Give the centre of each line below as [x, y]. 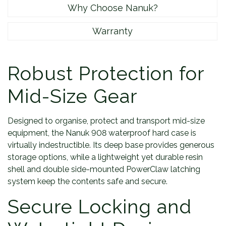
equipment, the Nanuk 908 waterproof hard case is [102, 133]
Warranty [112, 31]
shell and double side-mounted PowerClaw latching [104, 169]
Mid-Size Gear [73, 96]
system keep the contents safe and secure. [88, 181]
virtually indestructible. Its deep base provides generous [111, 145]
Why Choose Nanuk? [112, 8]
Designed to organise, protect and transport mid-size [106, 121]
